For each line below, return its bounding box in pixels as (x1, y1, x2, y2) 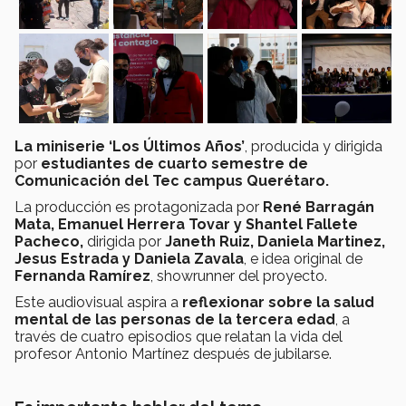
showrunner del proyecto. (157, 266, 327, 285)
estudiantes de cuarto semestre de (41, 154, 308, 172)
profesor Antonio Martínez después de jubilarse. (14, 344, 335, 362)
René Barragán (263, 198, 374, 216)
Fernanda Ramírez (14, 266, 150, 285)
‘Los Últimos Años (105, 137, 241, 155)
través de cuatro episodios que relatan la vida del (14, 327, 343, 345)
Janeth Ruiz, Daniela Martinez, (165, 232, 385, 250)
